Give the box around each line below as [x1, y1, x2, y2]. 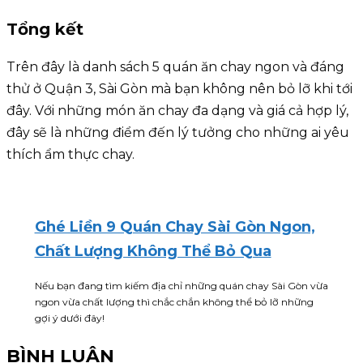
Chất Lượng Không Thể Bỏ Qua [34, 242, 271, 261]
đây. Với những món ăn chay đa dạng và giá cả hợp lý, [6, 103, 348, 119]
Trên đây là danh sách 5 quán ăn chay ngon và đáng [6, 59, 344, 75]
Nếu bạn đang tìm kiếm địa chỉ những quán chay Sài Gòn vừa [34, 280, 328, 293]
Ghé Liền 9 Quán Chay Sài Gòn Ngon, [34, 218, 315, 237]
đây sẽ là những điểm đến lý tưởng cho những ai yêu [6, 125, 349, 141]
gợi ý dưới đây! [34, 312, 105, 325]
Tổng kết [6, 19, 83, 39]
